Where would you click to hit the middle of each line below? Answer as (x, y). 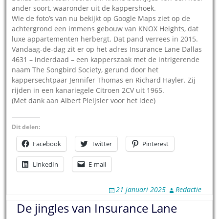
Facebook (47, 144)
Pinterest (156, 144)
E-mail (98, 164)
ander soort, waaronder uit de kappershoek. (84, 8)
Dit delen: (26, 127)
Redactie (188, 190)
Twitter (102, 144)
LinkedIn (46, 164)
